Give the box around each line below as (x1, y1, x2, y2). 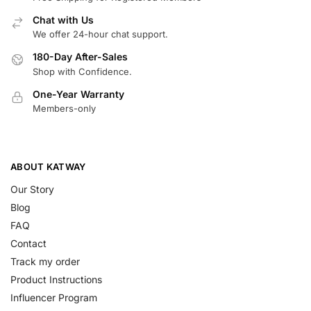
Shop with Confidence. (33, 65, 132, 77)
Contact (10, 237, 47, 250)
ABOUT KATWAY (10, 160, 86, 172)
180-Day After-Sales (33, 51, 128, 63)
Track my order (10, 255, 80, 268)
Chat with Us (33, 13, 94, 26)
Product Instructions (10, 274, 102, 286)
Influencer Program (10, 292, 97, 304)
